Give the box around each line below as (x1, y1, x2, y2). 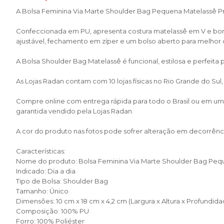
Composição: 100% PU (16, 207, 89, 215)
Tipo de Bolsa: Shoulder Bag (16, 177, 108, 185)
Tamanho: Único (16, 187, 68, 195)
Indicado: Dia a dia (16, 167, 75, 175)
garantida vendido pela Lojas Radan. (16, 107, 133, 115)
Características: (16, 147, 65, 155)
